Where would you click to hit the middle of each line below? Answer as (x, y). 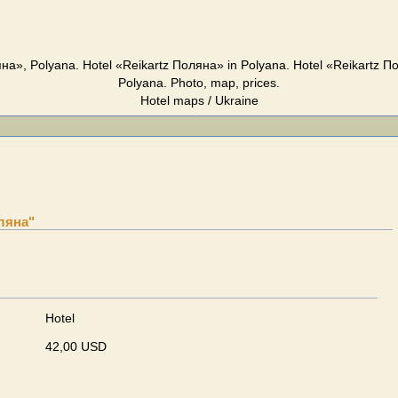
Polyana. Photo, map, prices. (199, 83)
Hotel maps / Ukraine (199, 100)
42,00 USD (76, 346)
